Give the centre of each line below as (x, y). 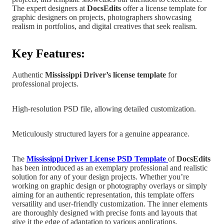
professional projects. (45, 83)
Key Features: (48, 53)
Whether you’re (164, 176)
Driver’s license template (125, 74)
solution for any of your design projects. (75, 176)
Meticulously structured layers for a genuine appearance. (101, 133)
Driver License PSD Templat (114, 158)
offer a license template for (164, 8)
